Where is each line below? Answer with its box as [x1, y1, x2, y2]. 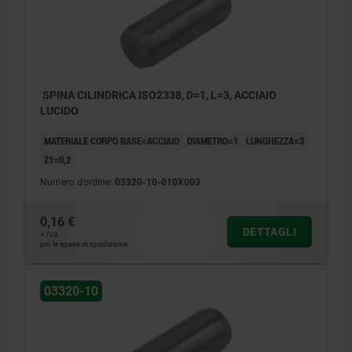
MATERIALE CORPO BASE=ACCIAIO [44, 133, 179, 148]
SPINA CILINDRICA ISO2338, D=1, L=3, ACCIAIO [40, 88, 277, 101]
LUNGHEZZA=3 [246, 133, 304, 148]
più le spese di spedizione [40, 239, 127, 248]
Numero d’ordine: [40, 176, 115, 188]
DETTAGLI [242, 225, 296, 238]
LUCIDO [40, 104, 79, 117]
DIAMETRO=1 [187, 133, 238, 148]
